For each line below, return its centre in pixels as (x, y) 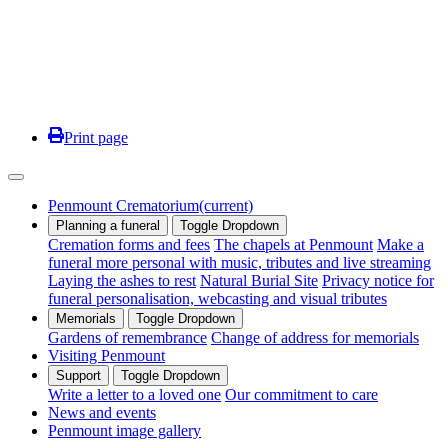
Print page (96, 137)
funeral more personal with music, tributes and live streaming (239, 262)
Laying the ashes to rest (122, 280)
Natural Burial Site (259, 280)
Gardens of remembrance (127, 337)
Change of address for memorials (315, 337)
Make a (400, 244)
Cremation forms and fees (129, 244)
